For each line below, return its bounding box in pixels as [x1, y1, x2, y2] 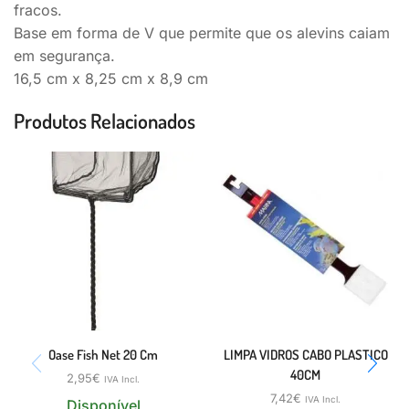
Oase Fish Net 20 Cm [48, 346, 159, 364]
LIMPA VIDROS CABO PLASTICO [223, 346, 388, 364]
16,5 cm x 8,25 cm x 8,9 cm [14, 68, 208, 88]
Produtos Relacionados [14, 107, 195, 133]
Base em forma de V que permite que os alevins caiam [14, 23, 390, 42]
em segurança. [14, 46, 115, 65]
